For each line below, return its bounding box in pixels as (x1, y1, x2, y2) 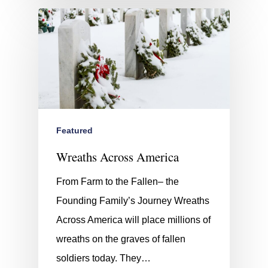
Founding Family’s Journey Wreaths (56, 195, 209, 206)
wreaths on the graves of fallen (56, 233, 185, 244)
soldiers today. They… (56, 252, 151, 263)
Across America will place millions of (56, 214, 211, 225)
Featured (56, 125, 93, 135)
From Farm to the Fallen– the (56, 176, 179, 187)
